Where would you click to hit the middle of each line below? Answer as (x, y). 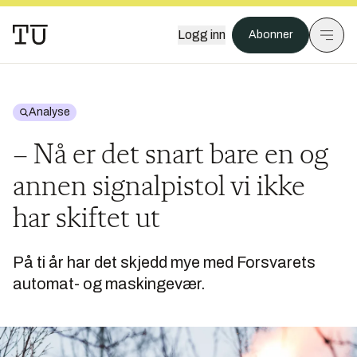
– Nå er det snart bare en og (171, 156)
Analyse (49, 112)
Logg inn (202, 35)
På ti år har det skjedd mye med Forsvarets (164, 262)
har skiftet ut (86, 220)
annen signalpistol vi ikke (159, 188)
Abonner (271, 35)
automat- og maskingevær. (109, 284)
